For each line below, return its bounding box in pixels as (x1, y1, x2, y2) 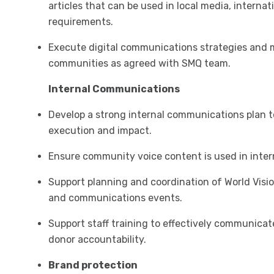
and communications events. (48, 192, 182, 204)
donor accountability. (48, 234, 146, 245)
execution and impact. (48, 125, 152, 136)
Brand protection (48, 259, 138, 271)
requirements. (48, 16, 113, 28)
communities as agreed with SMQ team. (48, 57, 231, 69)
